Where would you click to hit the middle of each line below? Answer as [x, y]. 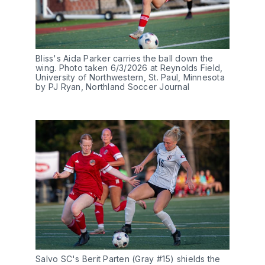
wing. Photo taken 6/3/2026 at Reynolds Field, [129, 68]
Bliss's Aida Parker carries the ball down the [125, 59]
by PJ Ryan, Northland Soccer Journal [112, 87]
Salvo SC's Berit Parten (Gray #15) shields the [128, 258]
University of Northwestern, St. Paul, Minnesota [130, 77]
